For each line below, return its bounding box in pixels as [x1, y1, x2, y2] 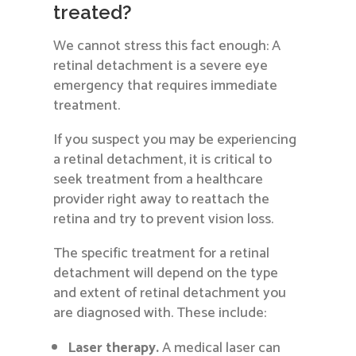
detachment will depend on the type [53, 261, 279, 286]
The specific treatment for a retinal [53, 242, 270, 266]
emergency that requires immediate [53, 74, 278, 99]
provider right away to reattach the [53, 188, 270, 212]
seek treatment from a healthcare [53, 168, 264, 192]
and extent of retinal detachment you [53, 281, 287, 306]
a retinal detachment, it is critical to [53, 148, 273, 172]
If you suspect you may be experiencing [53, 128, 297, 153]
